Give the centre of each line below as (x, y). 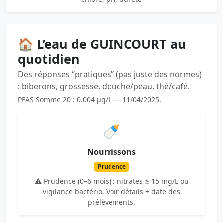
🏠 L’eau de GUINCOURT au (102, 44)
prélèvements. (111, 202)
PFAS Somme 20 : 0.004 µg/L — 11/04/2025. (90, 99)
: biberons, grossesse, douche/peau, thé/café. (104, 86)
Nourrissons (111, 152)
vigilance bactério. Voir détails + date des (111, 192)
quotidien (49, 58)
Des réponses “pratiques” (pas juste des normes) (110, 74)
